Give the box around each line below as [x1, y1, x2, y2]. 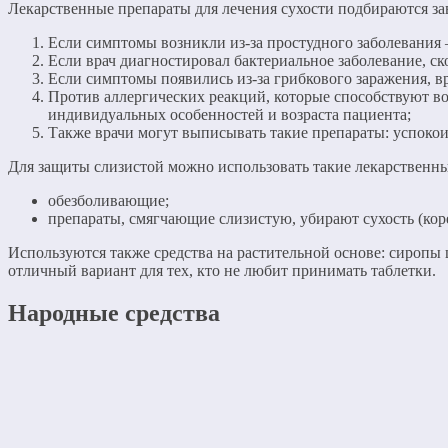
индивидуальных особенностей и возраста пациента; [48, 106, 411, 124]
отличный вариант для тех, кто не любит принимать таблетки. [8, 262, 436, 280]
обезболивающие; [48, 192, 169, 210]
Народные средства [8, 299, 220, 326]
